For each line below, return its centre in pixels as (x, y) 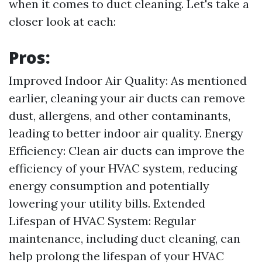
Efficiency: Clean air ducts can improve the (127, 151)
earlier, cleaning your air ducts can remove (127, 98)
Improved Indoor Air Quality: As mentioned (128, 80)
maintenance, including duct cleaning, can (125, 238)
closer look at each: (62, 21)
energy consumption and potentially (109, 186)
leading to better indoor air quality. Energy (126, 133)
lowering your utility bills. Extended (107, 203)
